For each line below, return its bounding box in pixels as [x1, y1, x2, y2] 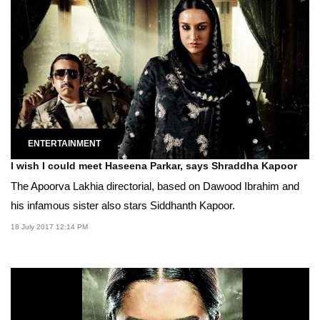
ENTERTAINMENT [28, 139, 101, 149]
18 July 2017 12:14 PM [11, 223, 88, 231]
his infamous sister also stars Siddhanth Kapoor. [11, 199, 235, 212]
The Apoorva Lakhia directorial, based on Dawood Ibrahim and [11, 180, 299, 193]
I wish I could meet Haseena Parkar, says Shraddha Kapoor [11, 160, 297, 172]
